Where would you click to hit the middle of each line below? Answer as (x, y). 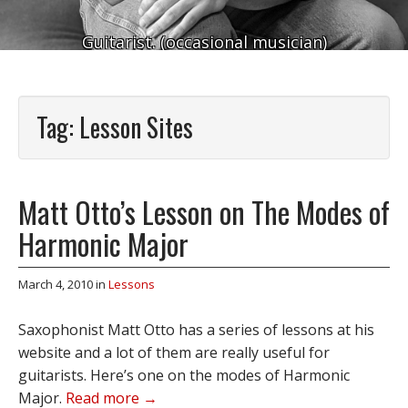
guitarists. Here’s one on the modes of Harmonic (184, 375)
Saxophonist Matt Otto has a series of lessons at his (196, 330)
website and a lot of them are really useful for (174, 352)
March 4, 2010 (56, 284)
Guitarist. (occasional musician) (204, 42)
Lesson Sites (136, 127)
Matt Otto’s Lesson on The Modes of (204, 212)
